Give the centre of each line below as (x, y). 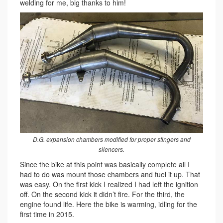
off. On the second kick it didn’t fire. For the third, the (102, 194)
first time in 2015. (47, 214)
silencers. (111, 149)
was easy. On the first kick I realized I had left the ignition (109, 184)
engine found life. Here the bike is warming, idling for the (109, 204)
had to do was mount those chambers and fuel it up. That (110, 174)
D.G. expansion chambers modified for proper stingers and (111, 139)
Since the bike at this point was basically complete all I (105, 165)
